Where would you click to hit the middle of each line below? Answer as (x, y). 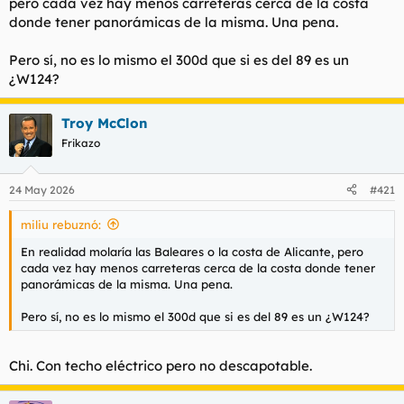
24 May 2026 (42, 189)
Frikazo (81, 143)
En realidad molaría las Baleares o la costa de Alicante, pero (192, 251)
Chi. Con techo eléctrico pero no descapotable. (161, 366)
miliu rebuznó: (61, 224)
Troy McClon (105, 124)
